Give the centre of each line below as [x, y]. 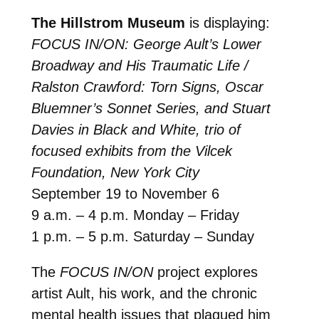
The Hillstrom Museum [108, 23]
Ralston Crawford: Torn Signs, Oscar [147, 87]
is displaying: [227, 23]
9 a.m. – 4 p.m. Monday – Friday [135, 215]
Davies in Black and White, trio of [136, 130]
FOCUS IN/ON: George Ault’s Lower [146, 45]
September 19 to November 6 [125, 194]
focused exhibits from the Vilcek [131, 151]
